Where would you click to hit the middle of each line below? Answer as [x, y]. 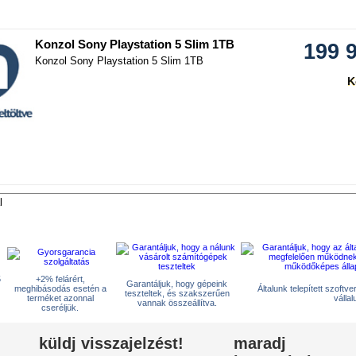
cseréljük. [60, 308]
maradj [260, 343]
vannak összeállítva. [177, 303]
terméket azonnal [60, 298]
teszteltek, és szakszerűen [177, 293]
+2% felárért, [60, 279]
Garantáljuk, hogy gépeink [177, 284]
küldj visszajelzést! [111, 343]
